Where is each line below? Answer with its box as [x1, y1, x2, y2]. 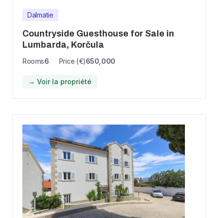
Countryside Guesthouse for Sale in [22, 28, 174, 38]
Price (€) [58, 56, 86, 65]
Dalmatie [27, 10, 54, 19]
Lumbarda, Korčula [22, 39, 104, 50]
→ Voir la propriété [28, 77, 91, 86]
